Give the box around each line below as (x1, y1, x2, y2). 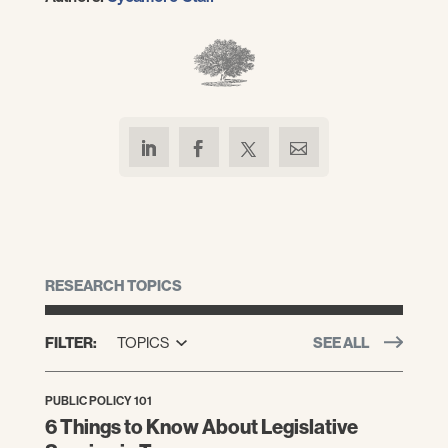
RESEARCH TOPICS (44, 276, 182, 296)
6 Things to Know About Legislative (44, 414, 358, 440)
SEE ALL (312, 333, 369, 353)
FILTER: (44, 333, 97, 353)
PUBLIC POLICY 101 (44, 393, 152, 409)
